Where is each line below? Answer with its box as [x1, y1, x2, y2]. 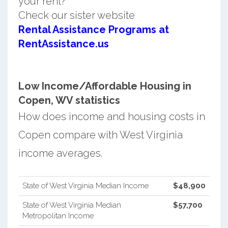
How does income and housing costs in [18, 110, 205, 123]
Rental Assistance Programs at [18, 23, 169, 36]
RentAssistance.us [18, 37, 109, 50]
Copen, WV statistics [18, 94, 120, 106]
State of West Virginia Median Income [22, 181, 149, 190]
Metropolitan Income [22, 211, 94, 220]
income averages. [18, 147, 102, 159]
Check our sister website [18, 9, 135, 21]
